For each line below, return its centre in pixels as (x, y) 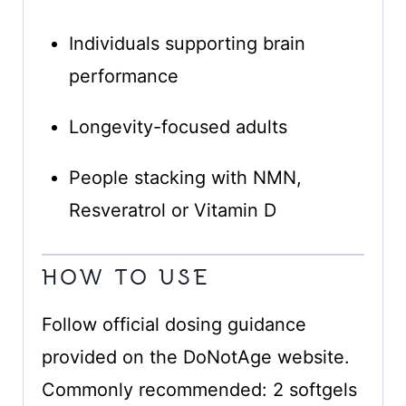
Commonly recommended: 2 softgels (199, 390)
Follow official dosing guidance (174, 325)
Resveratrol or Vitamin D (172, 211)
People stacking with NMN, (185, 178)
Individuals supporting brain (187, 44)
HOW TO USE (126, 278)
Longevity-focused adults (178, 127)
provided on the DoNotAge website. (195, 358)
